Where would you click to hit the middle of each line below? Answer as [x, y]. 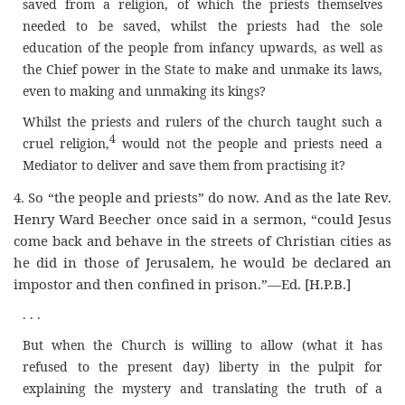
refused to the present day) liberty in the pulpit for [202, 366]
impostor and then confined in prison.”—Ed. [159, 283]
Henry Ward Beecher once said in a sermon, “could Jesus [202, 218]
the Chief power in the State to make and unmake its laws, [202, 70]
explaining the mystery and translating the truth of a [202, 388]
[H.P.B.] [328, 283]
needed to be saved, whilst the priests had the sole [202, 26]
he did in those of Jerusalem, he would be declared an [202, 262]
